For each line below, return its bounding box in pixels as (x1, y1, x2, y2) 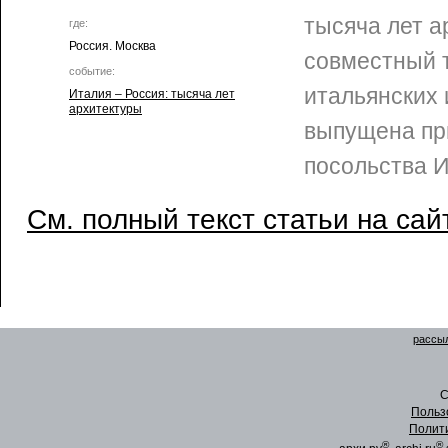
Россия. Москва (69, 39, 156, 53)
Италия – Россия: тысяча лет (69, 87, 235, 101)
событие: (69, 65, 115, 77)
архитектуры (69, 102, 142, 116)
